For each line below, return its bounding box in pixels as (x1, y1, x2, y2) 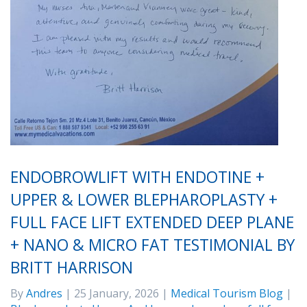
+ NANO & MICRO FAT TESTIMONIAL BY (10, 234, 295, 256)
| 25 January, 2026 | (62, 286, 171, 302)
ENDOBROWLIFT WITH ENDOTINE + (10, 166, 265, 188)
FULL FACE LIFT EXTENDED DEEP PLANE (10, 211, 294, 234)
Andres (26, 286, 62, 302)
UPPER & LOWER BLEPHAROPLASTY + (10, 188, 278, 211)
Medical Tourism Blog (171, 286, 283, 302)
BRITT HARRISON (10, 256, 133, 279)
